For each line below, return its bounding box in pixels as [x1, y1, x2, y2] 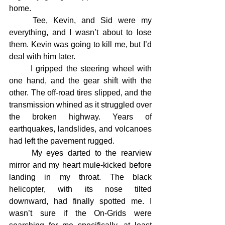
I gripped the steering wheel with [9, 64, 31, 73]
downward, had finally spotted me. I [9, 197, 152, 205]
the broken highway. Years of [9, 113, 152, 121]
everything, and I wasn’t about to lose [9, 28, 152, 37]
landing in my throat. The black [9, 173, 152, 181]
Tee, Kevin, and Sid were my [9, 16, 33, 25]
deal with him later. [9, 52, 75, 61]
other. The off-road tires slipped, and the [9, 88, 152, 97]
